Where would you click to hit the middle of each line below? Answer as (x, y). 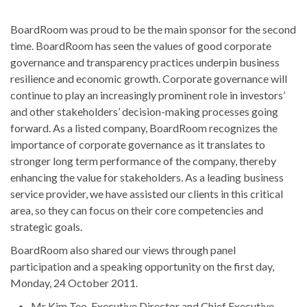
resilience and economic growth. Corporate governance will (149, 78)
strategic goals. (46, 226)
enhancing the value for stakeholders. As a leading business (147, 177)
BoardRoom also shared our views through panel (123, 249)
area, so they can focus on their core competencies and (137, 210)
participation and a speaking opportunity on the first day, (142, 266)
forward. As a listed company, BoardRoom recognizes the (144, 127)
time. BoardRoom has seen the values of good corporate (141, 45)
